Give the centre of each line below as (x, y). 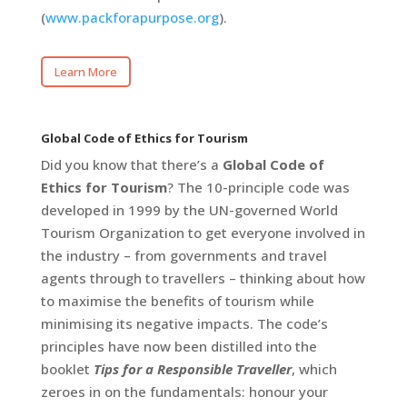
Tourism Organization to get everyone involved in (203, 232)
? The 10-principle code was (258, 187)
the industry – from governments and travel (184, 255)
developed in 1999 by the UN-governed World (189, 209)
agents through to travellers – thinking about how (203, 278)
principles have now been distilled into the (179, 346)
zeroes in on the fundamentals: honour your (184, 391)
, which (314, 368)
